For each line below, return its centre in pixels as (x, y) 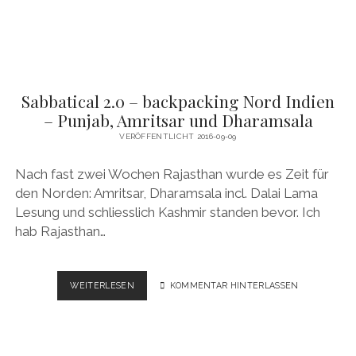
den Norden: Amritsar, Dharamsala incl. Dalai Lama (166, 193)
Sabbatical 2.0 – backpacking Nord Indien (178, 101)
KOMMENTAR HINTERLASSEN (234, 286)
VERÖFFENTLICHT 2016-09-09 (178, 137)
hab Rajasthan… (60, 231)
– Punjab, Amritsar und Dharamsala (178, 120)
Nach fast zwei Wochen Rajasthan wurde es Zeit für (172, 174)
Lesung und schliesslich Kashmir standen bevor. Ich (167, 212)
